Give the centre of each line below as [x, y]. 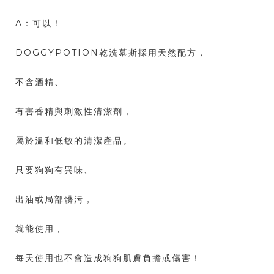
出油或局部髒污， [54, 200]
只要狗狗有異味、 [54, 170]
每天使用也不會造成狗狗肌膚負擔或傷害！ [108, 258]
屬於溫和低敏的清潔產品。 [74, 141]
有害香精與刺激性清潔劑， [74, 112]
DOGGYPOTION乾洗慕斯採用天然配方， [111, 53]
